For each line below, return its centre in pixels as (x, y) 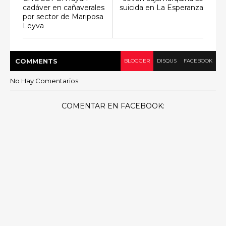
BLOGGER (137, 61)
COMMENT (34, 61)
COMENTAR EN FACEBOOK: (113, 106)
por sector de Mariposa (63, 17)
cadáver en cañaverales (64, 8)
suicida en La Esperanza (161, 8)
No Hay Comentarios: (45, 81)
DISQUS (167, 61)
